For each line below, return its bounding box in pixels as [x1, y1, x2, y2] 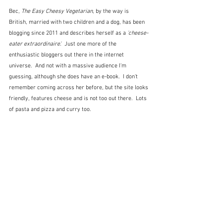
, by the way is [93, 8, 130, 15]
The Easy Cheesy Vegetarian [21, 8, 93, 15]
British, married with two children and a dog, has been [9, 19, 146, 26]
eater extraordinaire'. [9, 41, 64, 48]
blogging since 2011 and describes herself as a [9, 30, 126, 37]
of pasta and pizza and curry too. [9, 106, 91, 113]
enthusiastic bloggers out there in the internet [9, 52, 125, 59]
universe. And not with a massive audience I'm [9, 62, 128, 70]
